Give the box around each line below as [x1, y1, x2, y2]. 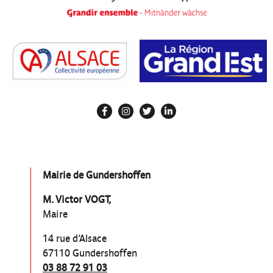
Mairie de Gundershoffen [43, 169, 151, 182]
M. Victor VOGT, [43, 194, 111, 206]
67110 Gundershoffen [43, 247, 137, 260]
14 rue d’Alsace [43, 233, 107, 245]
